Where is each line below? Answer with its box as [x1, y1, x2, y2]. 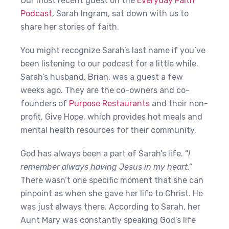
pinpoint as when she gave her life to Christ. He [20, 189, 203, 198]
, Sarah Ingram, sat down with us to [52, 9, 189, 18]
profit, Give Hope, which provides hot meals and [20, 112, 202, 122]
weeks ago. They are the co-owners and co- [20, 85, 190, 95]
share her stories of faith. [20, 22, 119, 32]
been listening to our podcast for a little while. [20, 59, 198, 68]
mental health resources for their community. [20, 125, 198, 135]
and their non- [150, 99, 208, 108]
